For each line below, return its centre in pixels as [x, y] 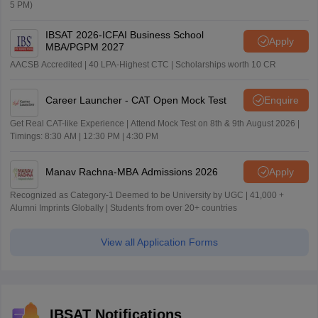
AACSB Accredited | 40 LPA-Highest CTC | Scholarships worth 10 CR [143, 65]
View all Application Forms [159, 242]
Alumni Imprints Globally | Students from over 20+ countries [123, 208]
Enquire [281, 100]
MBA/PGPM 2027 [84, 47]
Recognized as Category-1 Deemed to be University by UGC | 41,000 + [147, 196]
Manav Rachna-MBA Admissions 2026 [131, 171]
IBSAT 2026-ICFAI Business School [124, 35]
